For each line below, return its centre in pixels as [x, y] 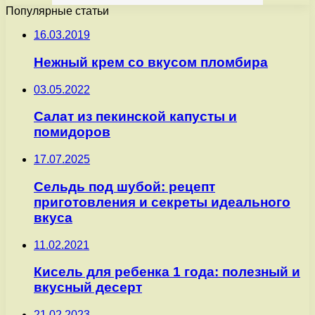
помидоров [72, 132]
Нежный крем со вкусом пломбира [151, 63]
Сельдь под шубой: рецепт [124, 186]
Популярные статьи [57, 11]
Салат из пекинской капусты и [135, 117]
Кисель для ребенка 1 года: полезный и [167, 272]
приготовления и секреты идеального [162, 202]
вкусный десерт [88, 288]
